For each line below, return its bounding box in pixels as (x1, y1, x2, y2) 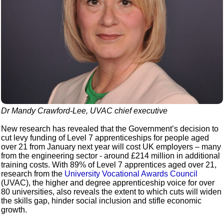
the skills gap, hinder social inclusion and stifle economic (1, 196, 202, 205)
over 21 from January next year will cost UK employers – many (1, 142, 221, 151)
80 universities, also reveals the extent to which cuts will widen (1, 187, 222, 196)
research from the (1, 169, 65, 178)
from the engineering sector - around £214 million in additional (1, 151, 220, 160)
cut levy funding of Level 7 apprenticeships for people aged (1, 133, 209, 142)
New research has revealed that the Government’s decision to (1, 124, 219, 133)
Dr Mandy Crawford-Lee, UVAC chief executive (1, 106, 168, 115)
